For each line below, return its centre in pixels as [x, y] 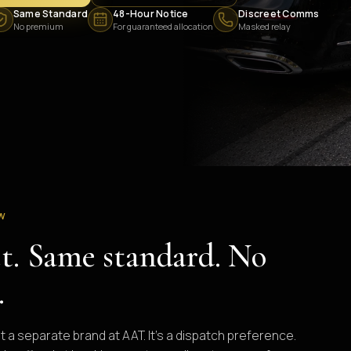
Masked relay [265, 26]
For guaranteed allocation [163, 26]
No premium [38, 26]
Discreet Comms [279, 14]
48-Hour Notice [151, 14]
